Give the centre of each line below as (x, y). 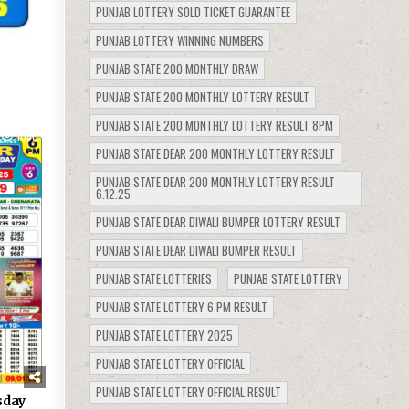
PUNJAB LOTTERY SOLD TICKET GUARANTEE (194, 11)
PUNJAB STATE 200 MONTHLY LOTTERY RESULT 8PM (215, 125)
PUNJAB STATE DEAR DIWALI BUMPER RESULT (197, 250)
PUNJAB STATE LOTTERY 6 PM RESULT (182, 306)
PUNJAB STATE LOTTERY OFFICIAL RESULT (189, 391)
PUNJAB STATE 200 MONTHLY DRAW (178, 68)
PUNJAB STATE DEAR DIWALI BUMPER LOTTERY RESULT (219, 221)
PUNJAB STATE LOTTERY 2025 (165, 335)
